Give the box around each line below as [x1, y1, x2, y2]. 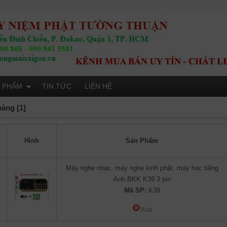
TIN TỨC [42, 82, 71, 90]
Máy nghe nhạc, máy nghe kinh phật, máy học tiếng [65, 164, 218, 172]
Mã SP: [124, 186, 146, 194]
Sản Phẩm [126, 137, 159, 144]
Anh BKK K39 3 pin [113, 175, 171, 183]
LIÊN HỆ [85, 82, 112, 90]
